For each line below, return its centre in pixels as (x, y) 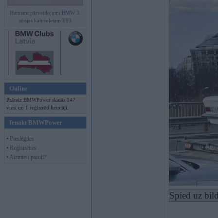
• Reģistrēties (21, 148)
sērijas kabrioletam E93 (45, 20)
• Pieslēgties (20, 139)
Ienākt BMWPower (36, 122)
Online (18, 88)
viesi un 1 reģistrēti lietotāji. (37, 108)
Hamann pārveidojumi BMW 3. (45, 13)
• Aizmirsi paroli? (26, 157)
